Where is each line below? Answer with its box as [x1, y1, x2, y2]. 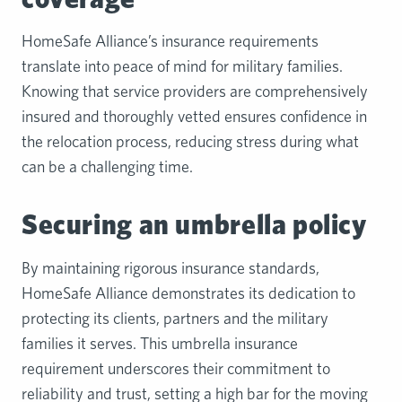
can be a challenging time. [22, 157, 193, 177]
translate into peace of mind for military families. [22, 57, 343, 76]
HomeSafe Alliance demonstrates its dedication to [22, 283, 355, 302]
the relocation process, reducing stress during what [22, 132, 359, 152]
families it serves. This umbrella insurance [22, 333, 298, 353]
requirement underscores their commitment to [22, 358, 330, 378]
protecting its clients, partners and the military [22, 308, 328, 328]
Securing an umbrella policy [22, 207, 367, 241]
